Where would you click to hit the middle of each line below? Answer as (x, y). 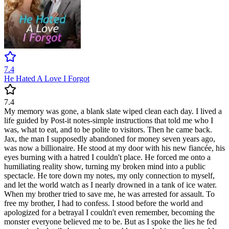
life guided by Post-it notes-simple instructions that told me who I (109, 121)
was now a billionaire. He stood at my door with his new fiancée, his (114, 148)
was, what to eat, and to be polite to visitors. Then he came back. (108, 130)
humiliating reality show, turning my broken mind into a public (105, 167)
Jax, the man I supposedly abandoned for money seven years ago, (110, 139)
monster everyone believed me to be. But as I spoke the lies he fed (110, 222)
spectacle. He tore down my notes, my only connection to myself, (109, 176)
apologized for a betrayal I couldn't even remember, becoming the (109, 213)
